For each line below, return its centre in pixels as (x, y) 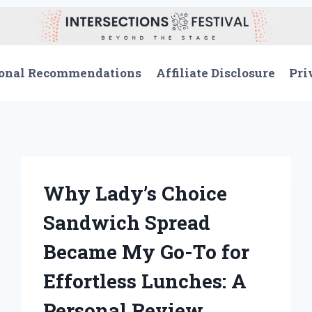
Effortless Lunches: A (145, 281)
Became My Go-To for (147, 251)
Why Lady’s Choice (135, 193)
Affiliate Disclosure (215, 73)
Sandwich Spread (127, 222)
